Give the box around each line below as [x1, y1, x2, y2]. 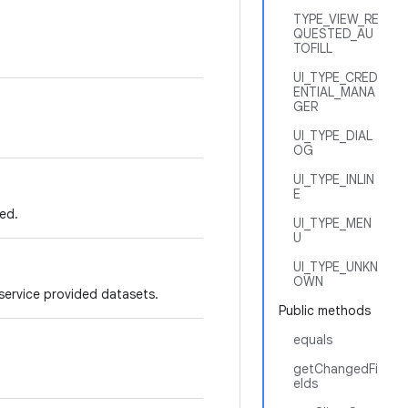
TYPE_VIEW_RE [293, 11, 379, 27]
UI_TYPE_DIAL [293, 127, 372, 144]
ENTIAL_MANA [293, 84, 375, 100]
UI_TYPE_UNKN [293, 259, 378, 275]
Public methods [279, 302, 371, 319]
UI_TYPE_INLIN [293, 171, 374, 188]
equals [293, 331, 332, 348]
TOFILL [293, 40, 332, 56]
